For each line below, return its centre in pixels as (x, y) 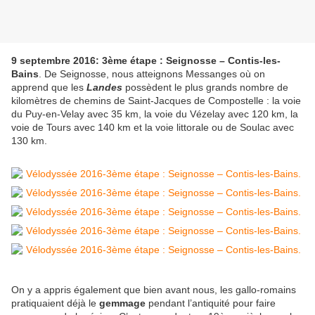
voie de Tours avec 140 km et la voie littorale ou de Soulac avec (153, 128)
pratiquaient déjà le (55, 303)
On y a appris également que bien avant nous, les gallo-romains (154, 290)
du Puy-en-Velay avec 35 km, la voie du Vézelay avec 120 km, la (155, 114)
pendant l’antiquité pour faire (211, 303)
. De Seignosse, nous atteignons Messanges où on (152, 74)
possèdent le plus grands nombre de (205, 88)
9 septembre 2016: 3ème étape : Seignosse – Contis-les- (146, 61)
